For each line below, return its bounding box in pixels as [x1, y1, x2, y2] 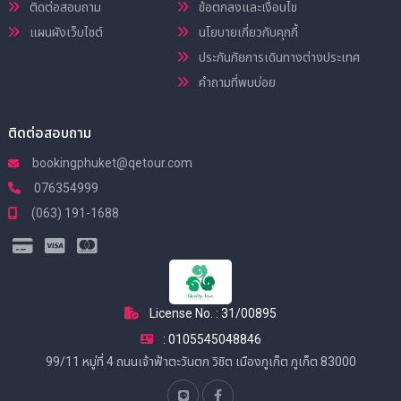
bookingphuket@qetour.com [30, 155, 192, 170]
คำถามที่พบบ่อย [196, 74, 277, 90]
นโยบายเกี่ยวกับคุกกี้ [196, 24, 299, 39]
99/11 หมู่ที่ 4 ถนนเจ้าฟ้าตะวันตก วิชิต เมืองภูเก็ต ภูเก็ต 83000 [45, 354, 356, 369]
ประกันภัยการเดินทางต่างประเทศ [196, 49, 361, 64]
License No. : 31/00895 [149, 305, 277, 320]
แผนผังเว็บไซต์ [27, 24, 103, 39]
